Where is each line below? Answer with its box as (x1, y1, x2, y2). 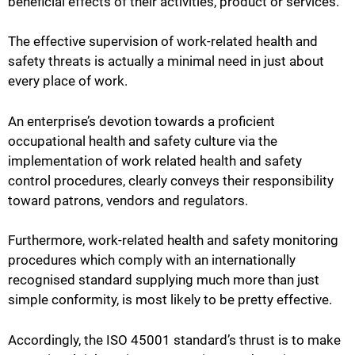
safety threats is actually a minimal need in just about (8, 53, 324, 70)
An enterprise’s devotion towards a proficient (8, 113, 275, 129)
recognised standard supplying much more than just (8, 272, 319, 288)
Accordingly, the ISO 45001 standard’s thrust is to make (8, 331, 341, 348)
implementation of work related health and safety (8, 152, 302, 169)
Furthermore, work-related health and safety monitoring (8, 232, 338, 249)
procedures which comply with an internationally (8, 252, 296, 269)
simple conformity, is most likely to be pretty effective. (8, 292, 332, 308)
